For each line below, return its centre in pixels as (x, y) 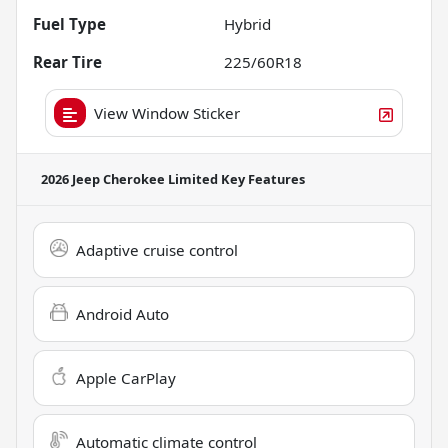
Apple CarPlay (126, 378)
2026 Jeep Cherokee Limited (129, 179)
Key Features (261, 179)
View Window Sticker (167, 113)
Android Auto (122, 314)
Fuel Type (69, 24)
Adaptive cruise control (157, 250)
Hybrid (247, 24)
